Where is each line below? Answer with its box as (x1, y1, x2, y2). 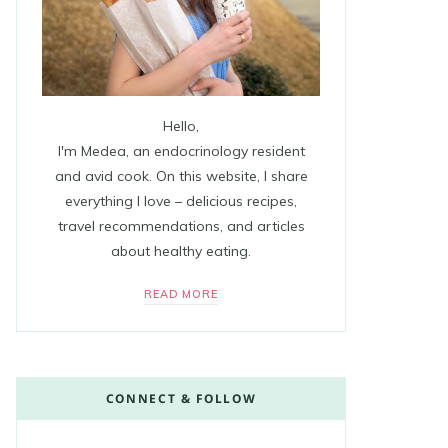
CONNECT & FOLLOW (105, 389, 257, 407)
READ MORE (143, 286, 219, 301)
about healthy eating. (111, 241, 251, 260)
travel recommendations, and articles (57, 216, 305, 235)
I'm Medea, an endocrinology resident (57, 141, 305, 160)
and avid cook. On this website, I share (54, 166, 308, 185)
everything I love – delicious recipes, (65, 191, 297, 210)
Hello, (163, 116, 199, 135)
